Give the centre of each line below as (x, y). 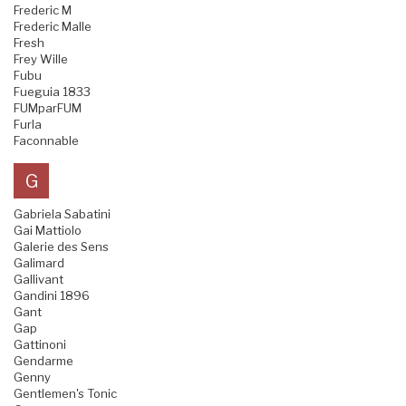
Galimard (39, 263)
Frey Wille (41, 59)
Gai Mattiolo (48, 231)
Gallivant (39, 280)
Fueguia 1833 (52, 92)
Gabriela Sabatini (62, 214)
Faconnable (46, 141)
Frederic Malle (53, 27)
